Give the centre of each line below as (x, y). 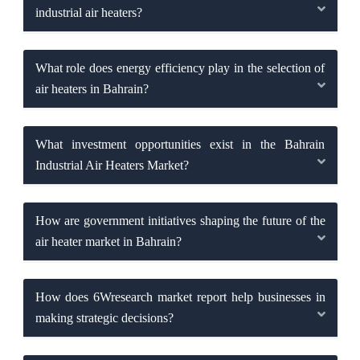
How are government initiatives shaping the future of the (180, 221)
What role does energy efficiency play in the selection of (180, 68)
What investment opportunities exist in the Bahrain (180, 145)
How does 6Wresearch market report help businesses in (180, 297)
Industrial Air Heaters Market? (112, 166)
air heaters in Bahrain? (92, 89)
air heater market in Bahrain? (108, 242)
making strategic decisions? (104, 318)
